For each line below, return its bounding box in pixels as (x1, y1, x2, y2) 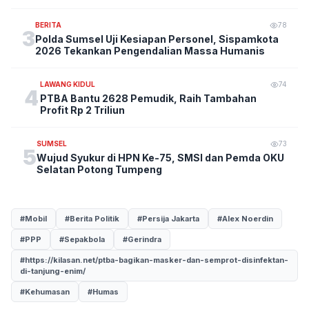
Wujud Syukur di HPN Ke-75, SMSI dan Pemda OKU (37, 152, 285, 163)
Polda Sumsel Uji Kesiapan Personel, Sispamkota (35, 33, 279, 45)
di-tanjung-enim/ (20, 266, 86, 276)
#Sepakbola (59, 235, 105, 244)
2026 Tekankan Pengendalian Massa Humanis (35, 45, 265, 57)
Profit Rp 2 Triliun (40, 104, 126, 116)
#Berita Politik (65, 214, 119, 223)
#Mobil (20, 214, 47, 223)
